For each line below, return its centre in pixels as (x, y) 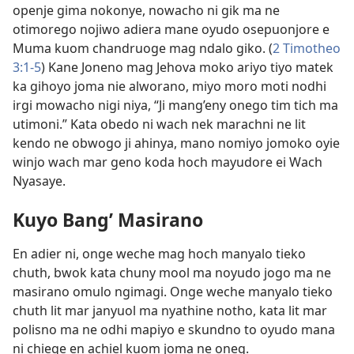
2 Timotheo (307, 49)
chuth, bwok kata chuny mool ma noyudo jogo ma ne (172, 273)
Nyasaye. (39, 181)
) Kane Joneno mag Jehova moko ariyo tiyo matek (187, 68)
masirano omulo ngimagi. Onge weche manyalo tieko (173, 292)
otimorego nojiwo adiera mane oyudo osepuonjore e (171, 30)
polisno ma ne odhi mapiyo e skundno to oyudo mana (174, 330)
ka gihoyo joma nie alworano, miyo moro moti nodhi (169, 87)
